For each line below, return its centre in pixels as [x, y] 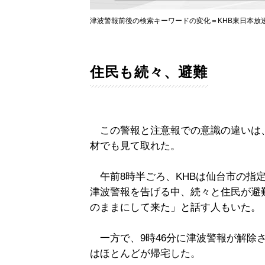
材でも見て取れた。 [135, 146]
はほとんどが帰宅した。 [145, 253]
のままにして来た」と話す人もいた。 [175, 207]
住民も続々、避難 [149, 72]
